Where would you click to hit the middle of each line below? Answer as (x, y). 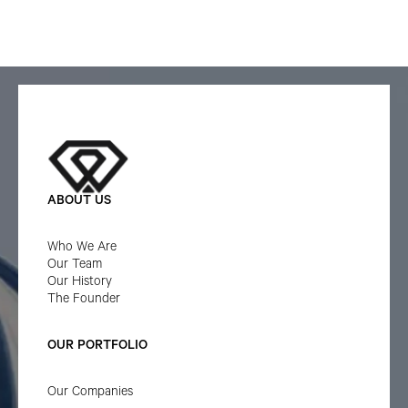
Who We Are (82, 249)
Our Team (75, 266)
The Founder (84, 301)
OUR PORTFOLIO (98, 347)
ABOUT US (80, 203)
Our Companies (91, 394)
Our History (80, 284)
